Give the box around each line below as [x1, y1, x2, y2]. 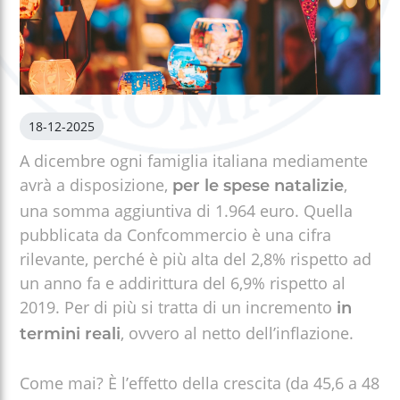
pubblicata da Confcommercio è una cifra [20, 223, 332, 246]
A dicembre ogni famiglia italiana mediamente [20, 149, 369, 171]
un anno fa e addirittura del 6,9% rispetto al [20, 271, 346, 294]
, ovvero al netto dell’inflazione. [121, 321, 354, 344]
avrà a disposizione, [20, 173, 173, 196]
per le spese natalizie [172, 178, 345, 196]
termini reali [20, 326, 121, 344]
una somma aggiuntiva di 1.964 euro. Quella [20, 199, 354, 221]
